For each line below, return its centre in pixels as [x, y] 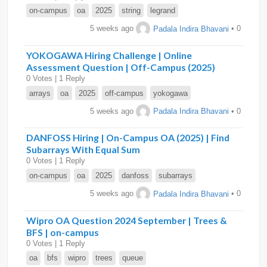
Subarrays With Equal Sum [83, 150]
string [131, 11]
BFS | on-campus [63, 232]
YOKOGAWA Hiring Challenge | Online [109, 55]
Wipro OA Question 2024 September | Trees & [127, 220]
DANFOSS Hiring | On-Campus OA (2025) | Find [128, 138]
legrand [163, 11]
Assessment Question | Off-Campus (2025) [121, 67]
